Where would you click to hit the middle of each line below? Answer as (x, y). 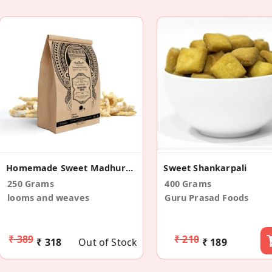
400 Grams (188, 183)
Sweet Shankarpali (205, 168)
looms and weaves (48, 197)
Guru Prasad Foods (207, 197)
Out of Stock (108, 242)
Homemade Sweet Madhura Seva (129, 168)
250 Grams (31, 183)
